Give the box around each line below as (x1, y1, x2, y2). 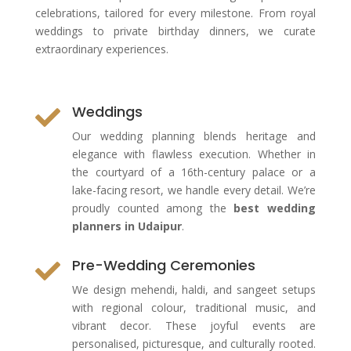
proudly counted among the (71, 201, 234, 215)
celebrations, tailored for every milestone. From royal (34, 5, 317, 20)
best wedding (233, 201, 316, 215)
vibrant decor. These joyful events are (71, 318, 316, 333)
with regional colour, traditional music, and (71, 300, 316, 315)
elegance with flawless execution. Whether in (71, 147, 316, 161)
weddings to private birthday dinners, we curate (34, 24, 317, 38)
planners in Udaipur (71, 219, 182, 233)
